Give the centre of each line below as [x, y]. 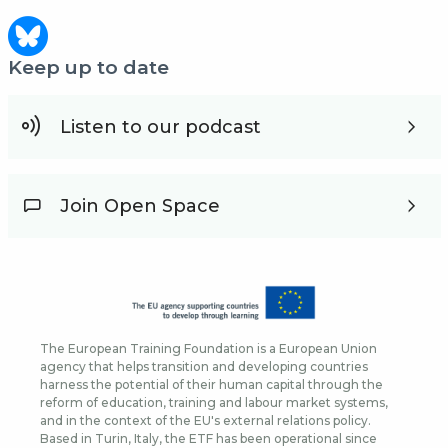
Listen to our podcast [160, 126]
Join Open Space [139, 205]
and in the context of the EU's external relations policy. [205, 421]
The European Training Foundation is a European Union [208, 349]
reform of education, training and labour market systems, [213, 403]
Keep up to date [88, 67]
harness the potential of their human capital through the [211, 385]
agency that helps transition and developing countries [203, 367]
